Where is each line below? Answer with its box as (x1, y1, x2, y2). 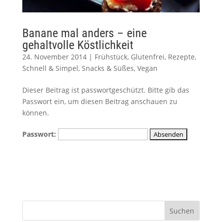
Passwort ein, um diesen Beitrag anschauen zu (22, 97, 177, 107)
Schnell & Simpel (22, 63, 78, 73)
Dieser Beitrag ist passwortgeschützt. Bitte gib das (22, 85, 189, 95)
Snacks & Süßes (81, 63, 134, 73)
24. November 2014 (22, 52, 87, 62)
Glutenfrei (130, 52, 165, 62)
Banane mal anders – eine (22, 26, 147, 41)
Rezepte (167, 52, 195, 62)
